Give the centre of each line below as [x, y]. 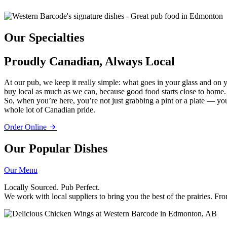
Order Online [26, 127]
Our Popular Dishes [56, 149]
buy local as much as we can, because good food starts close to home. [115, 92]
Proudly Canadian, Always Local [89, 61]
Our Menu [21, 170]
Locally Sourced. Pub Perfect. [52, 187]
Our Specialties [44, 37]
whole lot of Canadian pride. [50, 110]
